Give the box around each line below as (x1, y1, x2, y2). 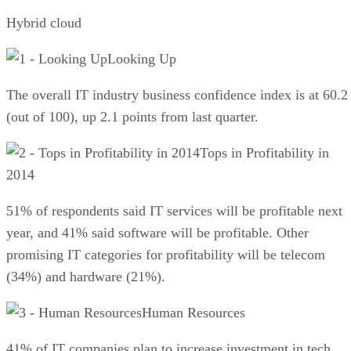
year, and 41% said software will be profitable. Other (6, 224, 309, 241)
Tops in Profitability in (200, 144, 329, 161)
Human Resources (142, 304, 245, 320)
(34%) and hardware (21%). (6, 268, 169, 284)
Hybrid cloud (6, 14, 81, 31)
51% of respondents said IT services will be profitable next (6, 202, 342, 219)
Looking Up (107, 50, 176, 67)
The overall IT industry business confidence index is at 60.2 (6, 86, 348, 103)
